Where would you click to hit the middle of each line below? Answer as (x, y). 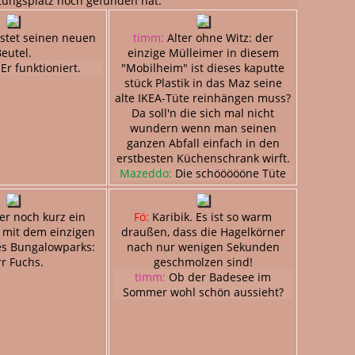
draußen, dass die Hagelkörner (203, 231)
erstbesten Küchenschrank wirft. (203, 158)
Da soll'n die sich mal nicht (203, 113)
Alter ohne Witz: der (218, 37)
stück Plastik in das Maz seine (203, 82)
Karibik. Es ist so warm (210, 216)
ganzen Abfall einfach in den (203, 143)
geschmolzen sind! (203, 261)
